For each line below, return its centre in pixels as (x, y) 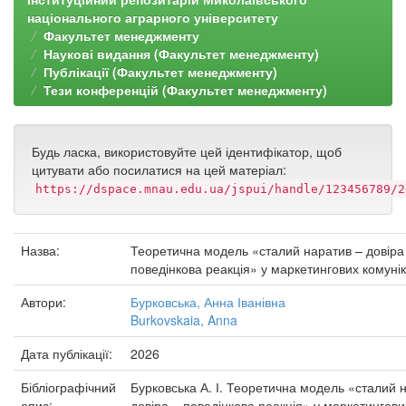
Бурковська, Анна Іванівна (208, 302)
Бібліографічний (68, 387)
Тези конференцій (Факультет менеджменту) (185, 90)
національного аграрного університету (153, 17)
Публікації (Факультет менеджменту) (160, 72)
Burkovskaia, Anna (184, 320)
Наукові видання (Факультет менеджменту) (181, 53)
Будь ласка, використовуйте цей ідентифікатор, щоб (187, 151)
